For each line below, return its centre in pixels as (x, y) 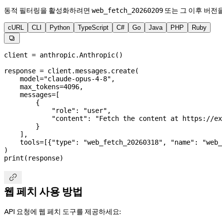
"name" (182, 142)
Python (60, 28)
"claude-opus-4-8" (77, 79)
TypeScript (93, 28)
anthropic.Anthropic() (79, 55)
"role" (40, 111)
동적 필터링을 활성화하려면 (48, 11)
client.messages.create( (91, 71)
